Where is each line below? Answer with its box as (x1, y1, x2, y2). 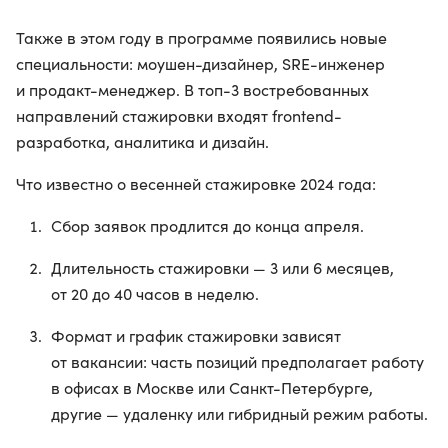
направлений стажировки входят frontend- (16, 105, 342, 126)
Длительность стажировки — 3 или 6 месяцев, (51, 257, 394, 278)
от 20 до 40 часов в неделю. (51, 283, 259, 304)
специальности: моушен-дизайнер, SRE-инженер (16, 53, 385, 74)
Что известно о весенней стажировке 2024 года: (16, 173, 376, 194)
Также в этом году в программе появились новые (16, 27, 387, 48)
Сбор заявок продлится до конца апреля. (51, 215, 364, 236)
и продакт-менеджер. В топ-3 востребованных (16, 79, 369, 100)
